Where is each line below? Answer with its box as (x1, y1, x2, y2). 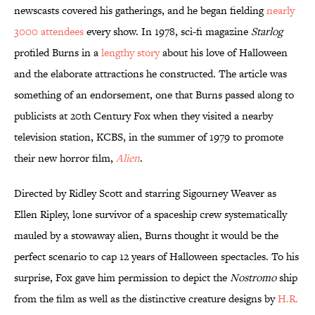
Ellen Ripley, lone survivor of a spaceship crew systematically (14, 207, 287, 222)
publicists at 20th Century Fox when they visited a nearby (14, 108, 273, 124)
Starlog (251, 24, 283, 39)
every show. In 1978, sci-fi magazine (84, 24, 251, 39)
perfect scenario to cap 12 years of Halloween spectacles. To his (14, 249, 299, 264)
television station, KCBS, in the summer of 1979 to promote (14, 129, 283, 145)
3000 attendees (14, 24, 84, 39)
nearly (266, 3, 295, 18)
